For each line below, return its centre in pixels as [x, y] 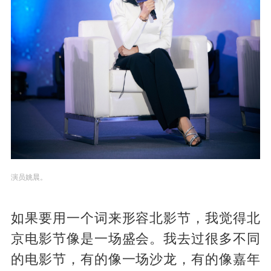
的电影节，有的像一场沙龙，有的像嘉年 [135, 259]
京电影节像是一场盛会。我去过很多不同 [135, 239]
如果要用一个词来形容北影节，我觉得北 [135, 218]
